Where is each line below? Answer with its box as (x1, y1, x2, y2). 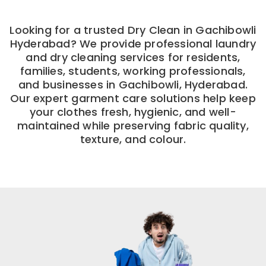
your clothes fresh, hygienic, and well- (30, 104, 236, 119)
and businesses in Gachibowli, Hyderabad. (18, 77, 248, 92)
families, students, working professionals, (20, 63, 246, 78)
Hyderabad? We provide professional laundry (9, 36, 256, 51)
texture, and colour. (80, 131, 186, 147)
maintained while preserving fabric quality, (17, 118, 249, 133)
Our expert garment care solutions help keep (10, 90, 256, 106)
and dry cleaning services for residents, (26, 49, 240, 65)
